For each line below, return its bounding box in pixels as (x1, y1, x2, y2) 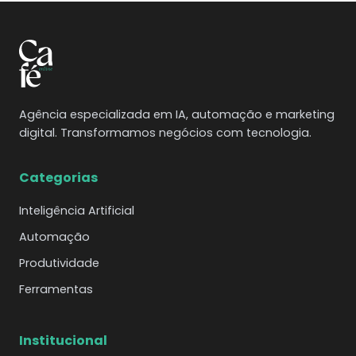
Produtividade (19, 255, 99, 271)
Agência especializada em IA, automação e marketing (19, 106, 335, 122)
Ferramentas (19, 281, 93, 297)
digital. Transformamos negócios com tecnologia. (19, 125, 311, 141)
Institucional (19, 331, 107, 350)
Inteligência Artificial (19, 203, 134, 219)
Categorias (19, 168, 98, 187)
